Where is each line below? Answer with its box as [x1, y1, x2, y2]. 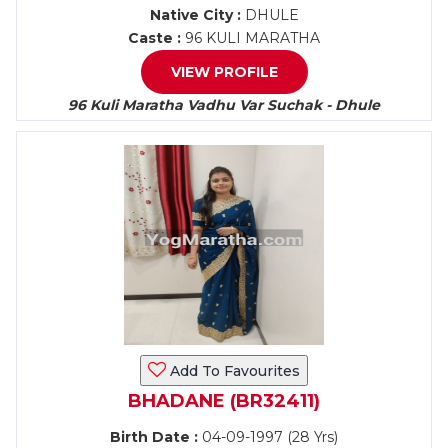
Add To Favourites [166, 362, 300, 380]
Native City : [149, 6, 241, 24]
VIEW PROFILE [170, 63, 278, 81]
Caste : [128, 29, 181, 47]
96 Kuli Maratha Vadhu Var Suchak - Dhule [68, 96, 380, 114]
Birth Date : [110, 428, 198, 446]
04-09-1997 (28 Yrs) [198, 428, 338, 446]
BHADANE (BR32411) [128, 390, 320, 412]
